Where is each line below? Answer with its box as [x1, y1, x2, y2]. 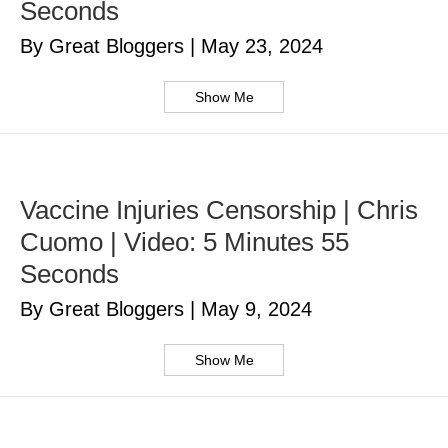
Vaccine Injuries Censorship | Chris [20, 195, 418, 226]
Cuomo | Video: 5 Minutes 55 [20, 227, 349, 258]
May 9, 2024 [201, 298, 312, 321]
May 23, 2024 [201, 35, 323, 58]
